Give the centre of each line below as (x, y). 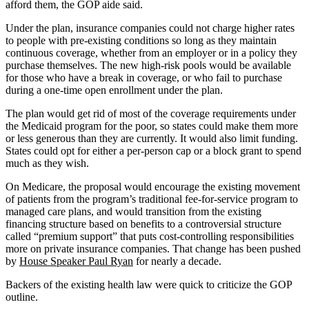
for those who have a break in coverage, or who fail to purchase (144, 77)
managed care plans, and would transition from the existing (133, 211)
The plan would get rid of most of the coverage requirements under (151, 113)
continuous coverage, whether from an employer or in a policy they (151, 52)
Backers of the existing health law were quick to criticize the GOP (149, 284)
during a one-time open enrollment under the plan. (114, 90)
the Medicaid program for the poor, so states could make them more (152, 126)
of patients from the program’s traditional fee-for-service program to (152, 199)
